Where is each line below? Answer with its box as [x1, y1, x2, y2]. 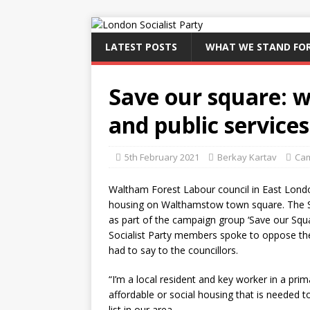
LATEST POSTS [105, 40, 177, 53]
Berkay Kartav [217, 151, 277, 163]
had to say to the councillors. [109, 244, 238, 257]
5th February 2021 [125, 151, 199, 163]
